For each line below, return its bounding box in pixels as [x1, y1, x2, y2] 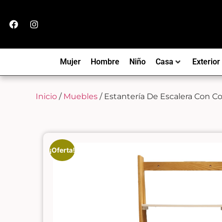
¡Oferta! [50, 146, 75, 154]
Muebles [63, 91, 98, 101]
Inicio [36, 91, 57, 101]
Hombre [90, 56, 119, 66]
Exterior [192, 56, 220, 66]
